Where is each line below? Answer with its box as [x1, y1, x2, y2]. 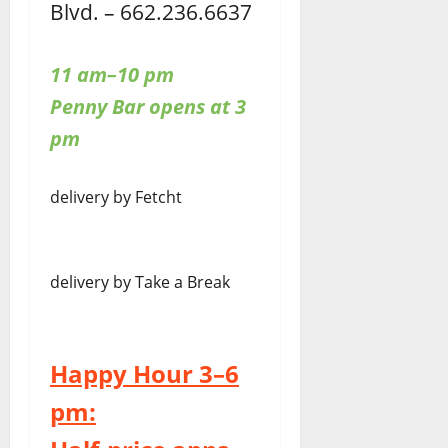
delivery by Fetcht [50, 185, 182, 208]
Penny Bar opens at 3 [50, 92, 246, 120]
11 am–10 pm [50, 60, 174, 88]
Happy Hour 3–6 [50, 356, 239, 390]
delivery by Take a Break [50, 270, 230, 293]
